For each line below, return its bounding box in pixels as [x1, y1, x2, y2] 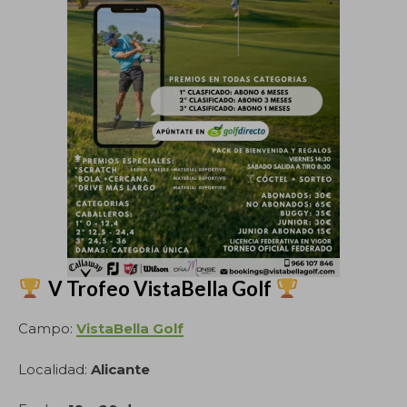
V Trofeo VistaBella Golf [45, 276, 273, 301]
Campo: [18, 320, 76, 337]
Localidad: [18, 360, 91, 378]
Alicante [91, 360, 150, 378]
